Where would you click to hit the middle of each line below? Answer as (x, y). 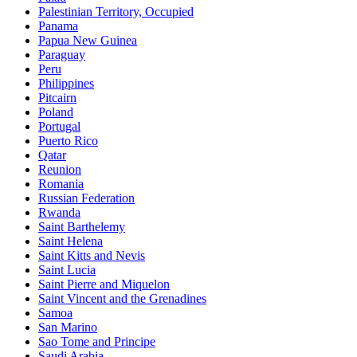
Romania (61, 183)
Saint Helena (71, 241)
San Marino (68, 327)
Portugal (59, 126)
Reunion (60, 169)
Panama (58, 25)
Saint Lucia (67, 269)
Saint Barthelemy (82, 226)
